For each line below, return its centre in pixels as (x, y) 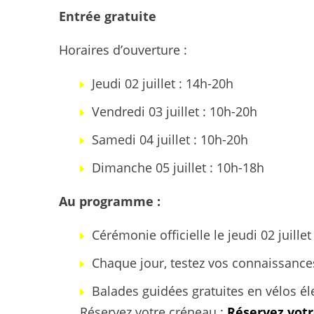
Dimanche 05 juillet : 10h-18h (178, 168)
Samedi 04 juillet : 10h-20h (170, 139)
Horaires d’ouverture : (123, 50)
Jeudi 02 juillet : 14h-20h (163, 83)
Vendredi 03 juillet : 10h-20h (175, 111)
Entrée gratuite (108, 16)
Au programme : (110, 201)
